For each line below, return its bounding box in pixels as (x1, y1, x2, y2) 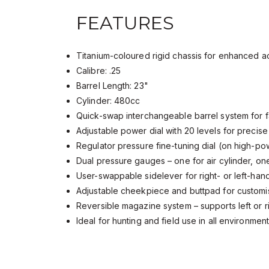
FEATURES (76, 12, 174, 35)
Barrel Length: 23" (76, 80, 153, 91)
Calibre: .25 (76, 65, 126, 76)
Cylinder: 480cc (76, 95, 145, 106)
